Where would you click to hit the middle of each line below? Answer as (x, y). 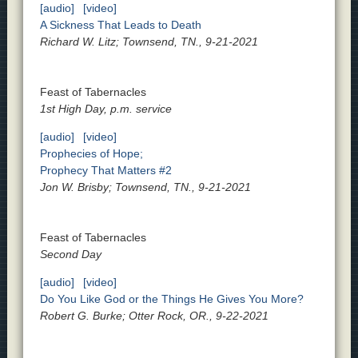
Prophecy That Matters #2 (105, 171)
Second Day (70, 255)
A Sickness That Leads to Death (120, 25)
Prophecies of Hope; (91, 154)
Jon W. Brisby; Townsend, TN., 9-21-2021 (145, 187)
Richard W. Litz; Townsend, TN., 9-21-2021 (149, 42)
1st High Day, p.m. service (105, 109)
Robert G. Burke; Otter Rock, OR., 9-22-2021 (154, 316)
